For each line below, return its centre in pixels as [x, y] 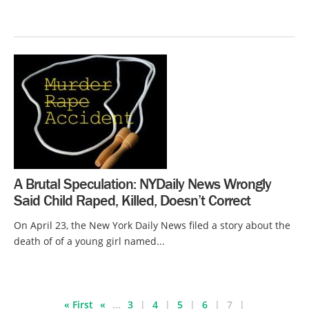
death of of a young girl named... [89, 241]
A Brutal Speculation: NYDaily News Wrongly [142, 183]
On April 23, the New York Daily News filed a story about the [152, 225]
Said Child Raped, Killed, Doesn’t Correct [132, 200]
